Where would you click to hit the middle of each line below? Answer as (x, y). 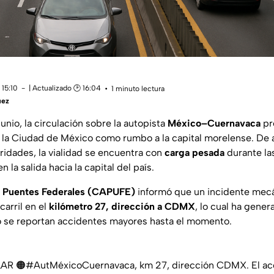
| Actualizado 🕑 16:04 (65, 88)
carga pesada (194, 152)
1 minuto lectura (138, 89)
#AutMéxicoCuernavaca (80, 265)
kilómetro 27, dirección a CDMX (122, 206)
